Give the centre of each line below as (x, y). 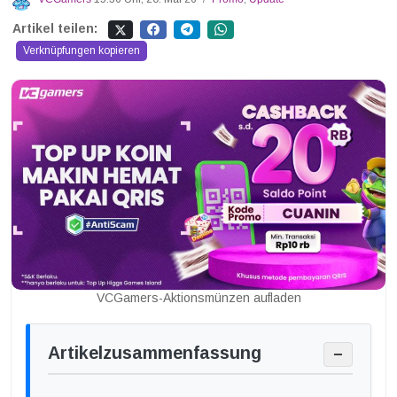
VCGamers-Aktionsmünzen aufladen (198, 298)
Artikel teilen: (55, 29)
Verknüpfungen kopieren (82, 51)
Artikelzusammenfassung (155, 353)
